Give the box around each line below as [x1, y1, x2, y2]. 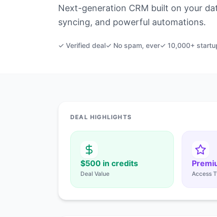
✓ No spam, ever [106, 41, 160, 49]
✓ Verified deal [58, 41, 106, 49]
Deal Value [80, 170, 109, 177]
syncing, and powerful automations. [58, 17, 206, 27]
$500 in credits [80, 158, 138, 168]
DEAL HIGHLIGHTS [70, 113, 132, 121]
